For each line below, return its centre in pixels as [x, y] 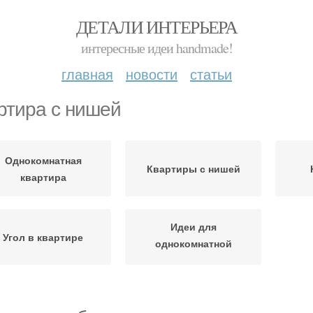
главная [87, 74]
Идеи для [193, 226]
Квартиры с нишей [193, 168]
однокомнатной [193, 243]
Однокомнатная [43, 160]
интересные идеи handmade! [156, 48]
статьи [211, 74]
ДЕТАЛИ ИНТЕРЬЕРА [156, 27]
